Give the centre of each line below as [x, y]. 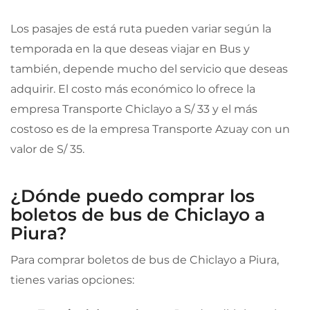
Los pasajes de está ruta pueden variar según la [141, 28]
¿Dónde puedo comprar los [133, 195]
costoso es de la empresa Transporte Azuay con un [150, 129]
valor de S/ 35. [47, 149]
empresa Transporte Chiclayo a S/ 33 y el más [134, 109]
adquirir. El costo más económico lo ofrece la [133, 89]
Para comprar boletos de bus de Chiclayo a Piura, [145, 259]
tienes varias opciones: [72, 280]
